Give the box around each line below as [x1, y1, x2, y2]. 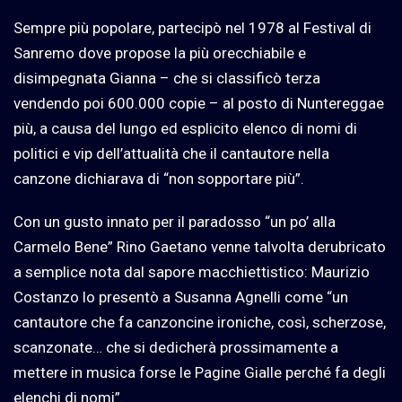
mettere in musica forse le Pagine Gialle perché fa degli [13, 363, 386, 381]
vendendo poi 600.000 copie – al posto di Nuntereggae [13, 93, 384, 112]
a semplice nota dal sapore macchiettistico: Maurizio [13, 262, 370, 281]
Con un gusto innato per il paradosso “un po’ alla [13, 212, 336, 231]
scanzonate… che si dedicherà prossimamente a [13, 337, 338, 356]
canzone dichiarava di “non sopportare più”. [13, 169, 304, 188]
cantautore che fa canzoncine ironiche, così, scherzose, [13, 312, 386, 331]
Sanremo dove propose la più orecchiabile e [13, 43, 306, 62]
